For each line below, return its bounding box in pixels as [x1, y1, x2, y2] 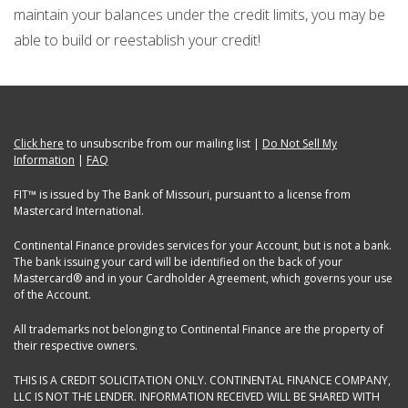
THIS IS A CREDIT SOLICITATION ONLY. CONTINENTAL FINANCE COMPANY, [14, 372, 391, 388]
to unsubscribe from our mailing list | [64, 135, 262, 151]
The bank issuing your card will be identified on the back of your [14, 253, 342, 270]
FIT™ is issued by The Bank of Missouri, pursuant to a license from [14, 186, 351, 202]
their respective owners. [14, 337, 138, 353]
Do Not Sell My [262, 135, 337, 151]
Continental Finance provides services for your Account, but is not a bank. [14, 237, 392, 253]
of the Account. [14, 286, 91, 302]
